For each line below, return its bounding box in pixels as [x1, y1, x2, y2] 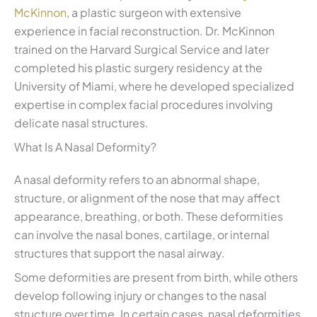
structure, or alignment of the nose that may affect [14, 190, 280, 205]
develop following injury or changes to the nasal [14, 287, 267, 303]
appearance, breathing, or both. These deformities [14, 208, 283, 224]
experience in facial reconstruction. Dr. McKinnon [14, 23, 275, 38]
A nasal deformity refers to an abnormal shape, [14, 171, 260, 187]
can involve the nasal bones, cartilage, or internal [14, 226, 270, 242]
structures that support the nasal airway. [14, 245, 225, 260]
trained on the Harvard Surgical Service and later [14, 41, 269, 57]
